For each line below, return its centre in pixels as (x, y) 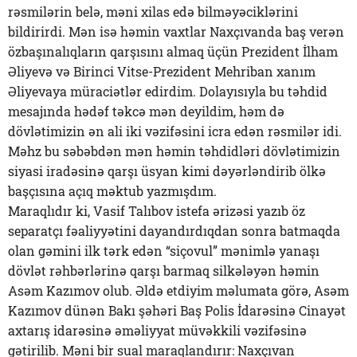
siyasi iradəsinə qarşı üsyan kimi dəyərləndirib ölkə (167, 171)
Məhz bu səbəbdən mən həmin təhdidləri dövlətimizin (174, 151)
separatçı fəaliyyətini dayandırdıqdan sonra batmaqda (174, 231)
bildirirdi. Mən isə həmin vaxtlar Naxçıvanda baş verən (176, 31)
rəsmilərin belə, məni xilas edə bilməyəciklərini (153, 12)
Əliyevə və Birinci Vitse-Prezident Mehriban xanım (162, 71)
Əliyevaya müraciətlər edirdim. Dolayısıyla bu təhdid (168, 91)
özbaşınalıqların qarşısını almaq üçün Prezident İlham (173, 51)
